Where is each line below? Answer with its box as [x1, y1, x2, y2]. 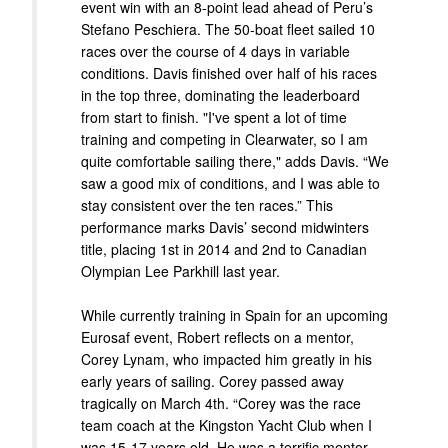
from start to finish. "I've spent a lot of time [81, 107, 347, 128]
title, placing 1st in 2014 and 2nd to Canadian [81, 239, 367, 260]
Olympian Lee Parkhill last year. [81, 261, 280, 282]
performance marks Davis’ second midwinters [81, 217, 369, 238]
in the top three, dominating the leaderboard [81, 85, 360, 106]
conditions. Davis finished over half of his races [81, 63, 377, 84]
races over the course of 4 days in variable [81, 41, 350, 62]
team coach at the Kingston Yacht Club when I [81, 415, 372, 436]
